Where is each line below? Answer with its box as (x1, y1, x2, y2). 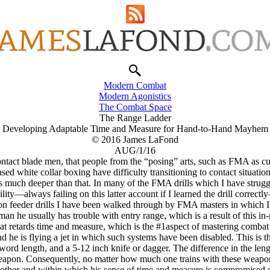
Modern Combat (104, 80, 166, 90)
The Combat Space (98, 102, 172, 112)
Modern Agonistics (99, 91, 171, 101)
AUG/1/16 (115, 145, 155, 155)
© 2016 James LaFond (92, 134, 178, 145)
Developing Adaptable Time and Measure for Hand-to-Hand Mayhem (2, 124, 268, 134)
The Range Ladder (99, 113, 171, 123)
